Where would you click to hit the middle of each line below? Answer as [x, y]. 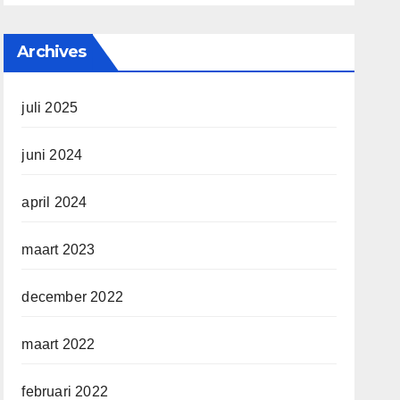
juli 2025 [50, 108]
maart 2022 [58, 344]
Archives [52, 52]
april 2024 [54, 202]
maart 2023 [58, 250]
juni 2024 [52, 155]
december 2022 [72, 297]
